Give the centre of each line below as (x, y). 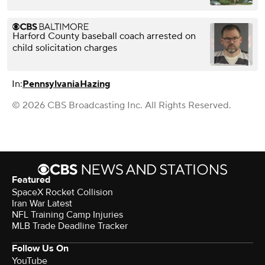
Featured (31, 180)
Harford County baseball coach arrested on (104, 36)
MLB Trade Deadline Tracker (70, 226)
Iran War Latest (42, 203)
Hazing (95, 84)
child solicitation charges (65, 48)
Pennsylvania (51, 84)
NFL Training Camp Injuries (67, 214)
